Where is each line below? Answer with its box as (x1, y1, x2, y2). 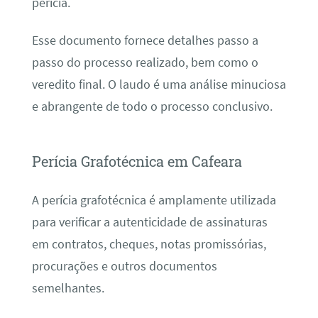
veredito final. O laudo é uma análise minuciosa (31, 77, 286, 93)
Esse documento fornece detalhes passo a (31, 33, 258, 49)
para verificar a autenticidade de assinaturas (31, 214, 268, 230)
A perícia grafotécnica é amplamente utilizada (31, 192, 276, 208)
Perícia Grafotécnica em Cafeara (31, 152, 242, 171)
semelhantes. (31, 280, 104, 296)
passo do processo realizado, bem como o (31, 55, 258, 71)
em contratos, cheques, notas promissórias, (31, 236, 266, 252)
